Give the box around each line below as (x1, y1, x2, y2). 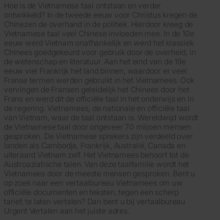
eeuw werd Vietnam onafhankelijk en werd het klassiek (4, 38, 194, 48)
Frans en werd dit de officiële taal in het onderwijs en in (4, 94, 194, 104)
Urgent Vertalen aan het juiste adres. (4, 206, 130, 216)
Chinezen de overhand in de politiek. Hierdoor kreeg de (4, 19, 193, 29)
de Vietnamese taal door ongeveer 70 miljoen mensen (4, 122, 191, 132)
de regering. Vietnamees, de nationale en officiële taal (4, 103, 190, 113)
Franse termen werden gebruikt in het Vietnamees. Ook (4, 75, 194, 85)
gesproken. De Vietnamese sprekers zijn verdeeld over (4, 131, 193, 141)
